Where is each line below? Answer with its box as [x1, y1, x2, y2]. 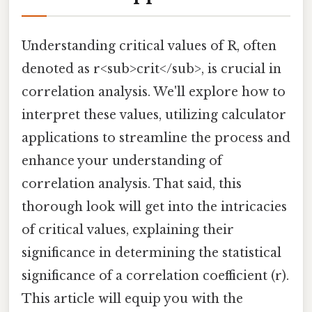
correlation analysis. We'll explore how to [22, 84, 286, 100]
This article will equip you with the [22, 290, 243, 306]
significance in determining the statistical [22, 244, 281, 260]
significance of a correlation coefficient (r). [22, 267, 289, 283]
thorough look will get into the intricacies [22, 198, 287, 214]
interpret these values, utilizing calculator [22, 107, 286, 123]
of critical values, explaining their [22, 221, 234, 237]
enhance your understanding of [22, 153, 222, 169]
